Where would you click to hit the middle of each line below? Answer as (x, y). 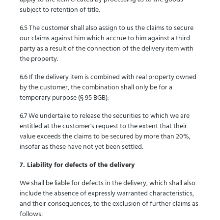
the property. (39, 59)
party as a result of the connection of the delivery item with (107, 49)
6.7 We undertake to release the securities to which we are (105, 116)
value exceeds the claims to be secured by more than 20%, (105, 137)
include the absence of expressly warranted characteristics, (107, 194)
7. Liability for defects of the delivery (77, 165)
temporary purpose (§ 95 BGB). (64, 98)
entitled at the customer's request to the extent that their (103, 126)
